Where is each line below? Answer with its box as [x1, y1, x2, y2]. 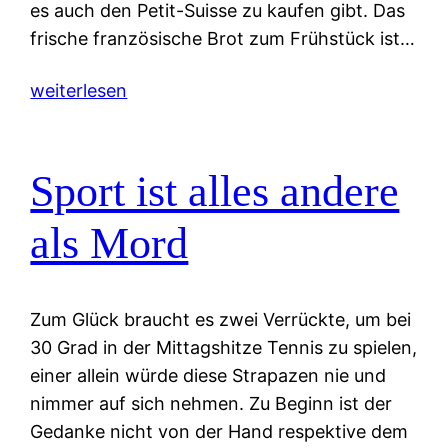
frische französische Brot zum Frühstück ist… [30, 28, 416, 49]
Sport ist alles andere [30, 166, 400, 216]
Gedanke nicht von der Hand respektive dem [30, 421, 409, 443]
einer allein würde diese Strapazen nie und [30, 365, 387, 387]
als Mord [30, 218, 189, 268]
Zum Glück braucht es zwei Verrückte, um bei [30, 309, 412, 331]
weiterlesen [30, 80, 128, 101]
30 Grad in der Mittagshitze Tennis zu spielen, [30, 337, 418, 359]
